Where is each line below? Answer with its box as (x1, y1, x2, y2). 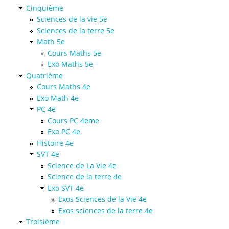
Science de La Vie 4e (48, 161, 117, 171)
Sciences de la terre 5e (37, 26, 114, 36)
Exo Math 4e (37, 93, 79, 103)
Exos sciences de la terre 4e (58, 205, 153, 216)
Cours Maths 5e (48, 48, 101, 58)
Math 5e (37, 37, 65, 47)
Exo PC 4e (48, 127, 80, 137)
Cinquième (26, 3, 63, 13)
